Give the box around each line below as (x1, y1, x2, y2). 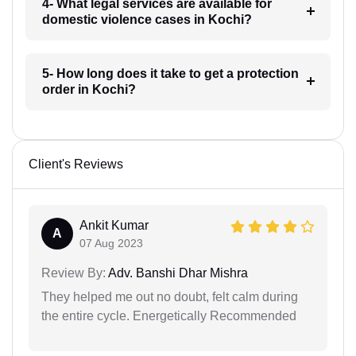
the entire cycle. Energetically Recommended (41, 309, 296, 323)
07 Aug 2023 (79, 237, 143, 250)
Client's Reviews (29, 157, 123, 172)
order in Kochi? (41, 83, 136, 97)
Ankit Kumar (79, 219, 149, 233)
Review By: (41, 266, 106, 281)
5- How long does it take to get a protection (41, 67, 299, 81)
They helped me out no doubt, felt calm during (41, 290, 298, 304)
